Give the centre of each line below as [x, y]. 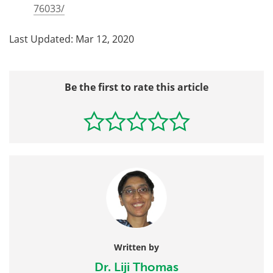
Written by [136, 247]
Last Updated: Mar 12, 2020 [72, 38]
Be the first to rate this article [136, 87]
